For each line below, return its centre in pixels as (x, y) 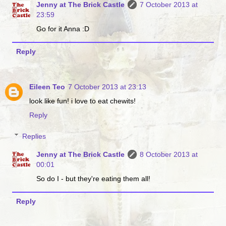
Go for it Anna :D (63, 29)
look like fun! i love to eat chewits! (82, 101)
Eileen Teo (47, 87)
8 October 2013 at (169, 154)
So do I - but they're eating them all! (94, 178)
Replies (34, 136)
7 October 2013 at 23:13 (107, 87)
